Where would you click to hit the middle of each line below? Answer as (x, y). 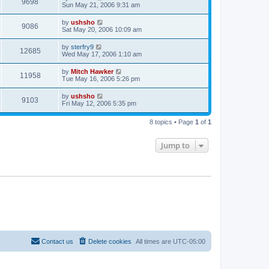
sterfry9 (82, 47)
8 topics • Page (172, 122)
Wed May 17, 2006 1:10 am (102, 54)
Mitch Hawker (92, 71)
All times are (154, 241)
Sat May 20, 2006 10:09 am (102, 29)
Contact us (57, 241)
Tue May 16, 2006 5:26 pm (101, 79)
